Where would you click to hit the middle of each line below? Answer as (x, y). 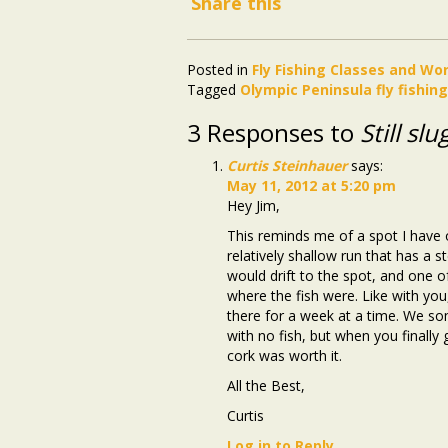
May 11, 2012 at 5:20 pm (311, 186)
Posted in (217, 70)
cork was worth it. (284, 356)
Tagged (211, 90)
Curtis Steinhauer (287, 166)
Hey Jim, (253, 206)
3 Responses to (273, 133)
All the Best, (266, 386)
